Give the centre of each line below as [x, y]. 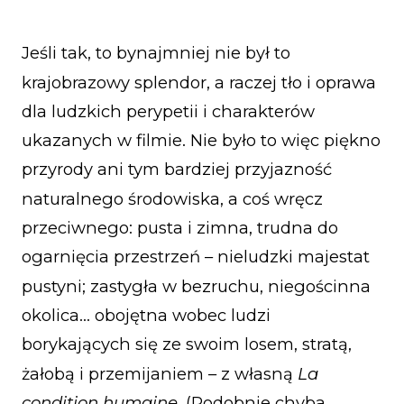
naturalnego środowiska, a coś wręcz [172, 198]
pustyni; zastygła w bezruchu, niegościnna [196, 286]
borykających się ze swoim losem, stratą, [187, 344]
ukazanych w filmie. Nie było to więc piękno [201, 141]
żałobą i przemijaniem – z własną [160, 373]
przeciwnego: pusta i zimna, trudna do [180, 228]
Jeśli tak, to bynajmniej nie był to [156, 53]
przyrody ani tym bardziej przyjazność [177, 170]
